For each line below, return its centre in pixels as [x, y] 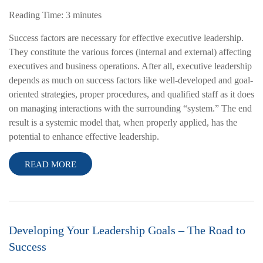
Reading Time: [37, 15]
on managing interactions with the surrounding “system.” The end [130, 109]
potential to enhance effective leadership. [84, 137]
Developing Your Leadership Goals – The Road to [127, 230]
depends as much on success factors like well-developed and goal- [131, 80]
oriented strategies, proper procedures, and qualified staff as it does [131, 95]
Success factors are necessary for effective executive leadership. [126, 38]
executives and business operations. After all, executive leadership [130, 66]
